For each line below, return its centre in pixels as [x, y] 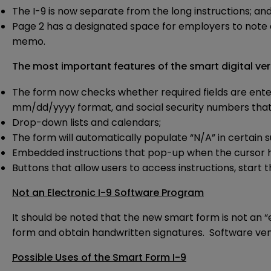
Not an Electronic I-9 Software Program [108, 193]
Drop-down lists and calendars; [87, 123]
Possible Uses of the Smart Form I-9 [99, 258]
